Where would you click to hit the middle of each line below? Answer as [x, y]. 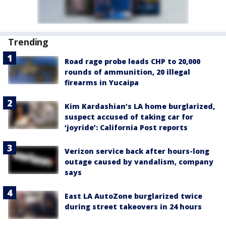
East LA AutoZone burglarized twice [133, 196]
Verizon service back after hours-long [137, 151]
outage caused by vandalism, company [139, 162]
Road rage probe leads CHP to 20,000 [132, 61]
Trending [29, 42]
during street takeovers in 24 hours [133, 207]
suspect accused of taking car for [129, 117]
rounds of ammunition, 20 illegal [127, 72]
